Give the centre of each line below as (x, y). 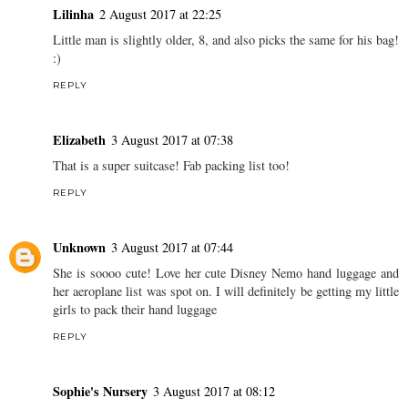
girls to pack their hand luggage (135, 310)
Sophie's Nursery (100, 392)
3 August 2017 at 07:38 (172, 140)
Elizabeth (79, 140)
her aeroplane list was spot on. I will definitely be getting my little (226, 291)
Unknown (79, 248)
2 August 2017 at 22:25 (160, 15)
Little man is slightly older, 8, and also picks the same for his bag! (226, 40)
